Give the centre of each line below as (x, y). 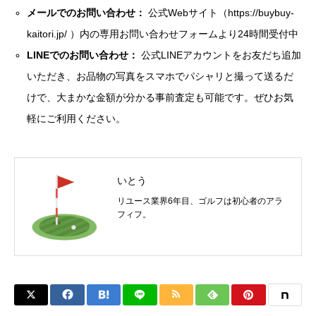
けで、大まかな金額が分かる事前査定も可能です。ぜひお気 (160, 98)
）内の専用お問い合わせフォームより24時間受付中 (183, 34)
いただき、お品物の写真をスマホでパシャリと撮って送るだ (160, 77)
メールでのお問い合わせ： (86, 13)
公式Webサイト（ (187, 13)
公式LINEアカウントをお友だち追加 (220, 55)
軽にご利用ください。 (77, 119)
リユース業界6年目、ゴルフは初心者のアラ (200, 201)
